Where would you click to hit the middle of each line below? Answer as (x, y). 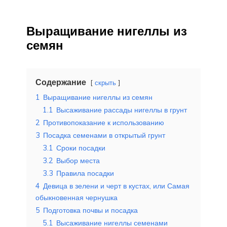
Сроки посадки (81, 148)
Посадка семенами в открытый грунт (104, 135)
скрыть (105, 83)
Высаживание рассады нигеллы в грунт (122, 110)
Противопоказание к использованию (104, 123)
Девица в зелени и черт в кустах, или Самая (116, 186)
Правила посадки (85, 173)
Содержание (61, 82)
